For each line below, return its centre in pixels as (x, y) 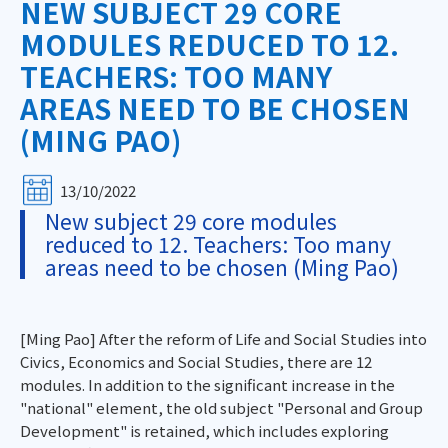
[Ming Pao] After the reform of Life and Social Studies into (223, 338)
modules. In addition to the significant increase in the (207, 384)
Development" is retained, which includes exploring (204, 430)
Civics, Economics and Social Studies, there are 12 (196, 361)
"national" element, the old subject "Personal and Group (221, 407)
